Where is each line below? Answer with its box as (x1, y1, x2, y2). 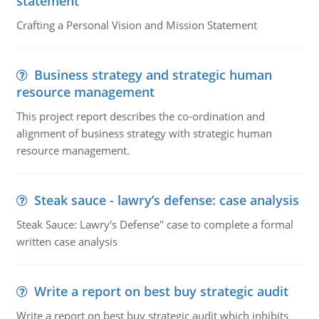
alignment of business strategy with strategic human (16, 126, 272, 140)
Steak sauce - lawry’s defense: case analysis (33, 192, 299, 209)
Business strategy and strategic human (33, 66, 272, 83)
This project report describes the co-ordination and (16, 109, 265, 123)
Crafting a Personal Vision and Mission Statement (16, 18, 257, 32)
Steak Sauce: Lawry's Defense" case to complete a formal (16, 217, 293, 231)
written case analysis (16, 234, 117, 249)
